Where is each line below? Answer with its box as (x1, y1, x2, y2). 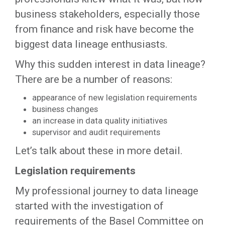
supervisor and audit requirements (32, 127, 160, 137)
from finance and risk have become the (15, 23, 194, 35)
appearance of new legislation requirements (32, 92, 197, 102)
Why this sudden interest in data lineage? (15, 58, 205, 70)
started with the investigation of (15, 200, 164, 212)
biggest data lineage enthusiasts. (15, 38, 168, 50)
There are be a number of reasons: (15, 73, 172, 85)
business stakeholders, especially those (15, 8, 200, 20)
